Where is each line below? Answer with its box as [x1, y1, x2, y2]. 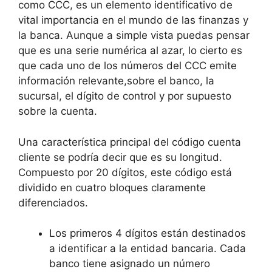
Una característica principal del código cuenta [18, 135, 241, 148]
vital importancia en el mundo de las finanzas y [18, 14, 248, 26]
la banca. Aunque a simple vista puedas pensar [18, 29, 250, 41]
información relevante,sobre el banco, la [18, 75, 214, 87]
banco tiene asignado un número [49, 257, 210, 270]
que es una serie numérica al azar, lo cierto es [18, 44, 242, 56]
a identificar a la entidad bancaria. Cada [49, 242, 246, 254]
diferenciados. [18, 196, 88, 209]
